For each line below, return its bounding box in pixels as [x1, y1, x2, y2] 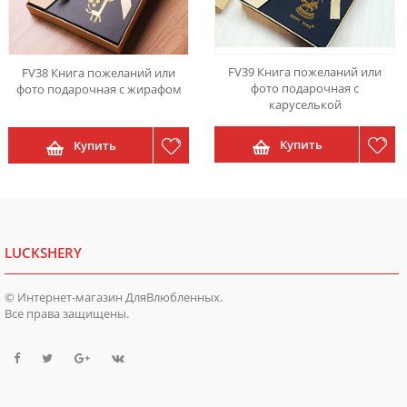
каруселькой [268, 96, 342, 113]
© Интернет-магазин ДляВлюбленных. [5, 289, 223, 305]
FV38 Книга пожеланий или [22, 64, 175, 81]
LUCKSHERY [5, 243, 82, 262]
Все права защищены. [5, 305, 129, 322]
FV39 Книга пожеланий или [228, 64, 382, 80]
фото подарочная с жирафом [15, 80, 182, 97]
